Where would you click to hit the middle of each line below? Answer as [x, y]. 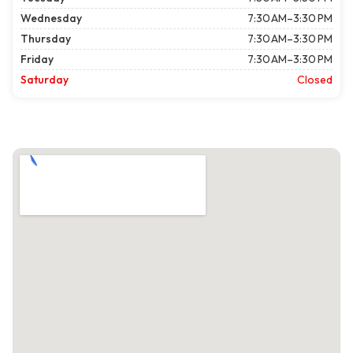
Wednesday [51, 19]
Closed [315, 80]
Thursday [46, 39]
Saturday [45, 80]
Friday [37, 59]
